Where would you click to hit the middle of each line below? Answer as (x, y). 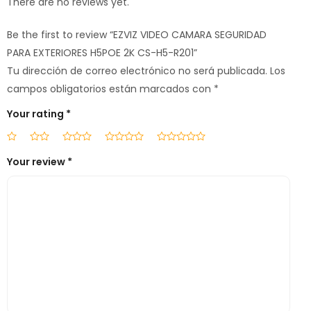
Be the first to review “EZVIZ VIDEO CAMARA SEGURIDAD (137, 35)
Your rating (36, 114)
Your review (37, 162)
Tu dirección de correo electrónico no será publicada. (137, 71)
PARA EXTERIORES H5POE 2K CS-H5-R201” (102, 53)
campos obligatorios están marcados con (110, 89)
